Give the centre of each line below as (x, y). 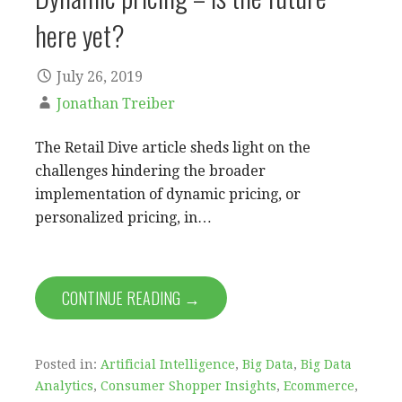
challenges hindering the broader (150, 171)
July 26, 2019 (100, 77)
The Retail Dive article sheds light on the (173, 148)
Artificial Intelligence (168, 365)
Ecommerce (319, 386)
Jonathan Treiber (116, 104)
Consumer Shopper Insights (188, 386)
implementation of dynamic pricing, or (168, 195)
